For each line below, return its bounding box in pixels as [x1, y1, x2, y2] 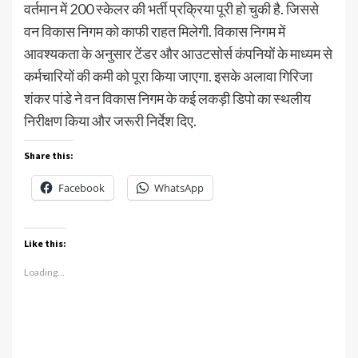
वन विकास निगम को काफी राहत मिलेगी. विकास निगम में [24, 22, 285, 41]
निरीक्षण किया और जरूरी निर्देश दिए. [24, 112, 197, 130]
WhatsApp [154, 181, 204, 196]
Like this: [24, 237, 66, 250]
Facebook [58, 181, 105, 196]
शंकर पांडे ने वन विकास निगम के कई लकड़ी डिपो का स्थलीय [24, 89, 311, 108]
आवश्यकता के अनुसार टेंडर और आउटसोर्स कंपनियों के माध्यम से [24, 45, 332, 63]
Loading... [24, 266, 65, 279]
